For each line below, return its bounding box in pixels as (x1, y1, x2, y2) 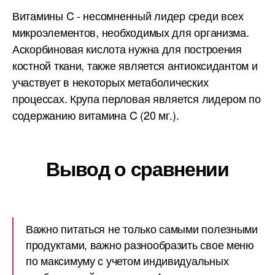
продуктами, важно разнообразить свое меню (26, 236, 254, 252)
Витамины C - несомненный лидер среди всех (12, 7, 244, 23)
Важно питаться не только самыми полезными (26, 220, 258, 236)
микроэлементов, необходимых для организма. (12, 24, 249, 40)
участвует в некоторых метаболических (12, 74, 209, 90)
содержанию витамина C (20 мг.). (12, 107, 179, 123)
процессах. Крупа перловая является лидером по (12, 90, 261, 106)
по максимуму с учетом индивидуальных (26, 252, 229, 268)
